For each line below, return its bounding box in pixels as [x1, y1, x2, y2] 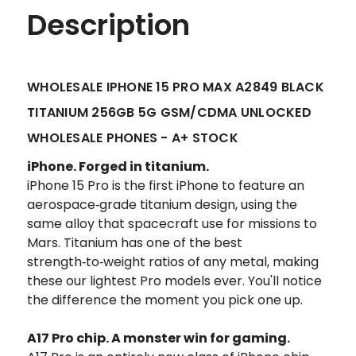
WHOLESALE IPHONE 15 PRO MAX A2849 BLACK [27, 77, 324, 96]
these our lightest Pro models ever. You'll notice [27, 271, 322, 290]
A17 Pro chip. [27, 328, 111, 347]
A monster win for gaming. [111, 328, 290, 347]
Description [27, 4, 190, 45]
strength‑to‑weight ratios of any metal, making [27, 252, 319, 271]
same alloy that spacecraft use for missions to [27, 214, 317, 233]
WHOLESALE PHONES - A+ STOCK [27, 128, 238, 147]
